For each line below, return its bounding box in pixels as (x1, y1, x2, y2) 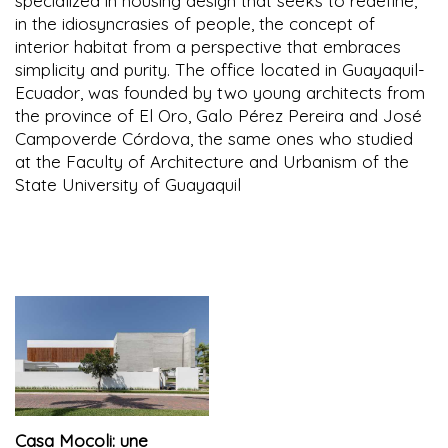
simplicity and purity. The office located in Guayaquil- (15, 58, 425, 80)
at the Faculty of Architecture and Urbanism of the (15, 150, 409, 172)
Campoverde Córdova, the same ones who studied (15, 127, 413, 149)
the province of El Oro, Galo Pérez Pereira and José (15, 104, 422, 126)
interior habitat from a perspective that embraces (15, 35, 401, 57)
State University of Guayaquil (15, 173, 241, 195)
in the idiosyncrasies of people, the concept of (15, 12, 375, 34)
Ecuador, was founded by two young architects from (15, 81, 425, 103)
